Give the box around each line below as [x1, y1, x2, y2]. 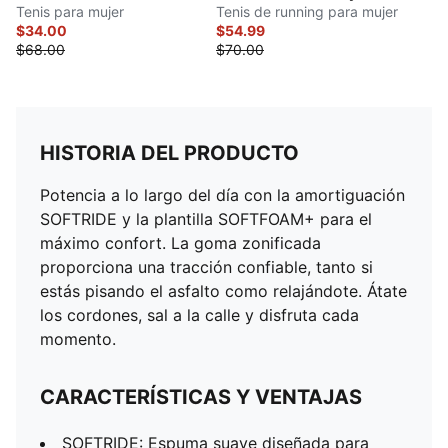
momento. [40, 329, 116, 349]
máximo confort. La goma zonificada [40, 233, 321, 253]
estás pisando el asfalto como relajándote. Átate [40, 281, 407, 301]
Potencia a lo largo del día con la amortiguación [40, 185, 405, 205]
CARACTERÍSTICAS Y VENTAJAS [40, 385, 362, 409]
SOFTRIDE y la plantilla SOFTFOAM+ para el [40, 209, 372, 229]
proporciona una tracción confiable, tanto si [40, 257, 373, 277]
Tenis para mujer [16, 3, 124, 20]
